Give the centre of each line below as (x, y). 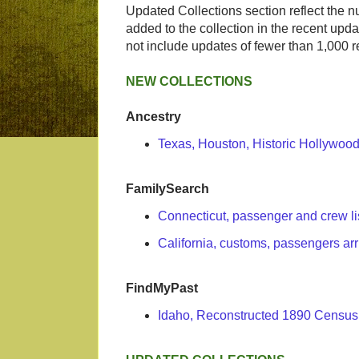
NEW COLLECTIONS (189, 82)
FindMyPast (162, 288)
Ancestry (153, 117)
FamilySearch (167, 189)
